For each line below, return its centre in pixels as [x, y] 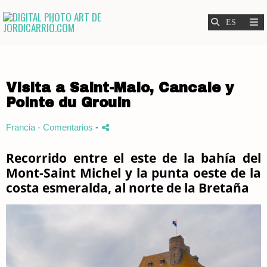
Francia [21, 127]
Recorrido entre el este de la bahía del [133, 158]
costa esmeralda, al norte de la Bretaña [128, 188]
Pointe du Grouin [68, 103]
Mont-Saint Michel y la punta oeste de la [133, 173]
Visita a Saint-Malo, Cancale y [120, 88]
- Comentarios [66, 127]
